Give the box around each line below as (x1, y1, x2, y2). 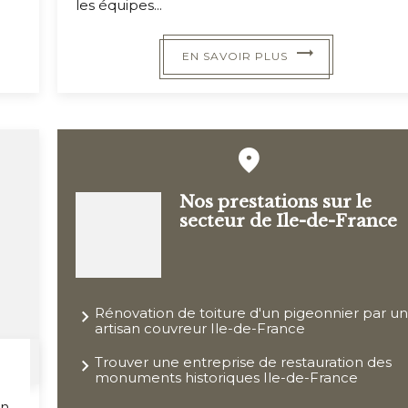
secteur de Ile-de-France (178, 210, 397, 232)
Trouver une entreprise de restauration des (95, 353, 393, 372)
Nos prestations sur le (178, 191, 372, 213)
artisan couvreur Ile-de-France (95, 320, 306, 338)
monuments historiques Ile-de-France (95, 369, 359, 387)
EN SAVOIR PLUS (190, 49, 289, 64)
